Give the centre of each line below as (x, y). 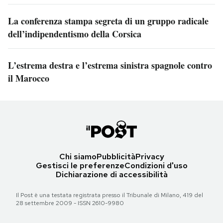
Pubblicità (116, 157)
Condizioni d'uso (156, 166)
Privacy (150, 157)
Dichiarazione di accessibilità (111, 175)
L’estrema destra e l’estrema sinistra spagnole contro (110, 65)
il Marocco (29, 78)
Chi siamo (78, 157)
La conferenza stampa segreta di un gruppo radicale (108, 21)
